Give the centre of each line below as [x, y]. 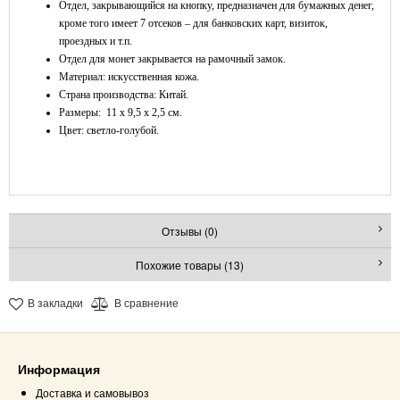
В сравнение [146, 302]
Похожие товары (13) [189, 265]
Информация [59, 369]
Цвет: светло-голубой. [109, 130]
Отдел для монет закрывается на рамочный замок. [172, 59]
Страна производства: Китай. [124, 95]
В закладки [55, 302]
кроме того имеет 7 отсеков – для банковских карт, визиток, [193, 23]
